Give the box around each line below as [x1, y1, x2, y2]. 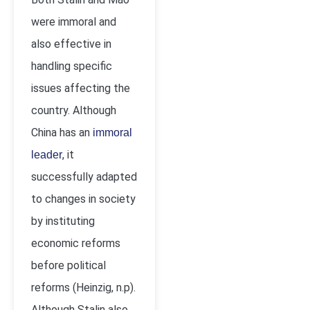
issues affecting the [31, 82, 130, 95]
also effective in [31, 37, 111, 51]
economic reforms [31, 237, 120, 250]
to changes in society [31, 192, 136, 206]
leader [31, 149, 62, 161]
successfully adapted [31, 170, 137, 183]
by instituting [31, 215, 95, 228]
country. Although [31, 104, 116, 117]
